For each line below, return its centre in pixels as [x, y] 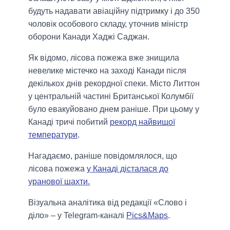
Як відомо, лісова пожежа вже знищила [104, 57]
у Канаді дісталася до [128, 168]
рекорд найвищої [142, 122]
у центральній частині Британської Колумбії [111, 96]
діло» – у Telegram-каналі [77, 215]
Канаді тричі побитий [69, 122]
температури [53, 135]
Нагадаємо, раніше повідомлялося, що [103, 156]
